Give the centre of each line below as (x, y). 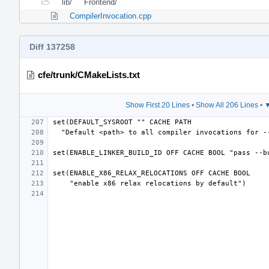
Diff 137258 (52, 47)
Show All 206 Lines (227, 105)
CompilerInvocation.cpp (110, 16)
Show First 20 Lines (157, 105)
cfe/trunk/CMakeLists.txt (89, 74)
